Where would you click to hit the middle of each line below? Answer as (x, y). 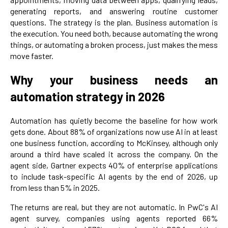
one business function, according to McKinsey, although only (114, 143)
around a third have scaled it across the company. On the (114, 154)
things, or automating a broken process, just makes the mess (114, 44)
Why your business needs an (114, 80)
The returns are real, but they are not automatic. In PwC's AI (114, 207)
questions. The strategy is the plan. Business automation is (114, 22)
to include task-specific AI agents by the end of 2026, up (114, 177)
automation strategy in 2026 (88, 97)
